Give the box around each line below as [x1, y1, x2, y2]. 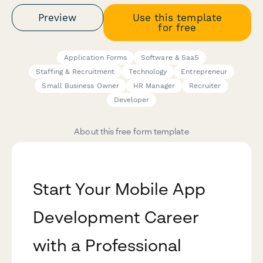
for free [158, 21, 197, 33]
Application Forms [63, 53, 127, 62]
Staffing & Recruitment [35, 68, 115, 76]
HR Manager [133, 82, 175, 90]
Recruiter [188, 82, 221, 90]
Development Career [33, 207, 200, 227]
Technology [129, 68, 167, 76]
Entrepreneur [181, 68, 228, 76]
